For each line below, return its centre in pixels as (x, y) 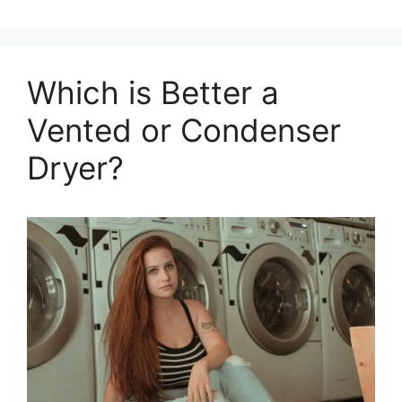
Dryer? (75, 167)
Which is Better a (153, 92)
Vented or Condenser (184, 130)
